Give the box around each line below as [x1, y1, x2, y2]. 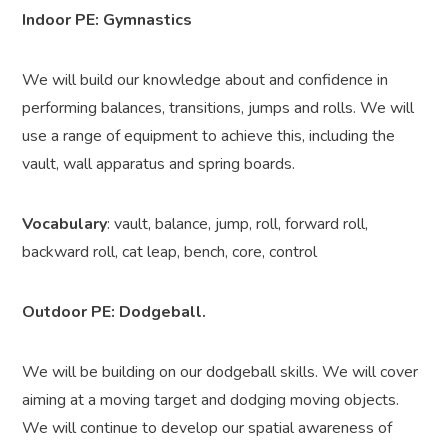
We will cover [322, 361, 419, 384]
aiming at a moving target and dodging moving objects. [22, 389, 404, 412]
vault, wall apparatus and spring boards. [22, 153, 296, 176]
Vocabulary [22, 213, 108, 236]
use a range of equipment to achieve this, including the [22, 125, 396, 148]
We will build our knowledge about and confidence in [22, 69, 389, 92]
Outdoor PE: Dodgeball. [22, 301, 207, 324]
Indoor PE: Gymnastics [22, 9, 193, 32]
